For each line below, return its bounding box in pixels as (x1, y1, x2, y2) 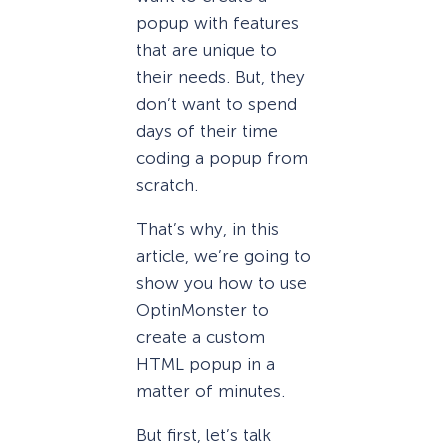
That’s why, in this (136, 219, 279, 239)
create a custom (136, 327, 265, 347)
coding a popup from (136, 147, 308, 168)
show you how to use (136, 273, 307, 293)
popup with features (136, 12, 299, 33)
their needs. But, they (136, 66, 305, 87)
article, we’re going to (136, 246, 311, 266)
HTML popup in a (136, 354, 275, 374)
